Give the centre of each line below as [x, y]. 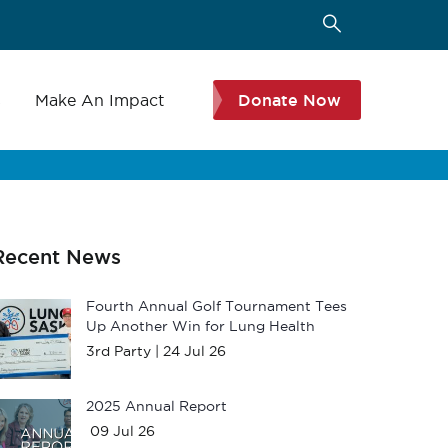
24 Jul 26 [194, 351]
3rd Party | [122, 351]
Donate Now [289, 100]
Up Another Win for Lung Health [200, 326]
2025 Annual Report [156, 406]
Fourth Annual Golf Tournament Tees [216, 306]
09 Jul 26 [122, 431]
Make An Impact [99, 100]
